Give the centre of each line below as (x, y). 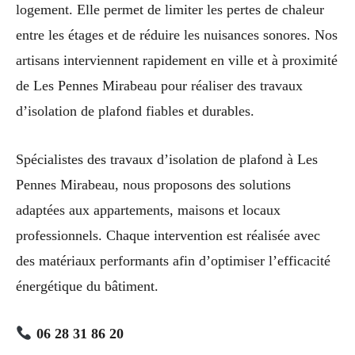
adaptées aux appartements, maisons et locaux (148, 210)
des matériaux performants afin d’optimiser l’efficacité (173, 260)
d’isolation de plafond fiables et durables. (135, 111)
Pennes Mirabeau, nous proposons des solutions (153, 184)
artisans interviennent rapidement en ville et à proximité (177, 60)
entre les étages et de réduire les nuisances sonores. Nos (177, 34)
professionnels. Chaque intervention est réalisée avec (168, 235)
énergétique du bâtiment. (87, 286)
